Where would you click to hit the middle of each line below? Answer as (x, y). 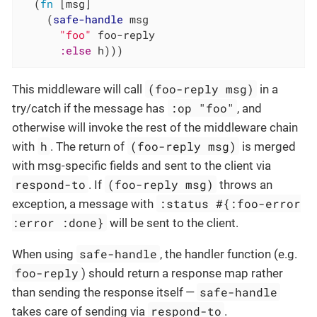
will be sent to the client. (173, 223)
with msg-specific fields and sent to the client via (142, 165)
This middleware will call (79, 89)
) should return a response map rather (183, 273)
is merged (268, 146)
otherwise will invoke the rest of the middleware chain (155, 127)
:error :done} (58, 222)
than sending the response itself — (104, 292)
